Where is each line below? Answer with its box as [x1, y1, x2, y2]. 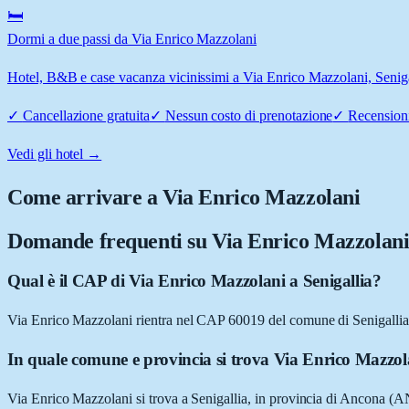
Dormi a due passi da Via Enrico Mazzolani [7, 30, 257, 47]
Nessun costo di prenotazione [164, 107, 333, 123]
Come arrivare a [7, 184, 163, 209]
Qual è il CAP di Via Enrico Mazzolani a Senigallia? [7, 271, 382, 291]
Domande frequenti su [7, 228, 212, 253]
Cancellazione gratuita [22, 107, 150, 123]
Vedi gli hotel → [7, 145, 102, 162]
